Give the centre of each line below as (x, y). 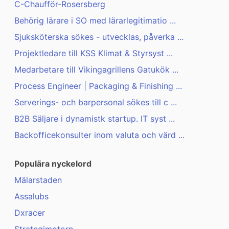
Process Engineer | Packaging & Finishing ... (98, 86)
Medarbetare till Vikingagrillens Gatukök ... (96, 70)
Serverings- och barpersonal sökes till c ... (96, 102)
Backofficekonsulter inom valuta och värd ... (99, 135)
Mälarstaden (38, 180)
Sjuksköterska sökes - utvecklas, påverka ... (99, 37)
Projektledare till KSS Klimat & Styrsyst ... (94, 53)
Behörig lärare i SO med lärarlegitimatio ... (95, 21)
